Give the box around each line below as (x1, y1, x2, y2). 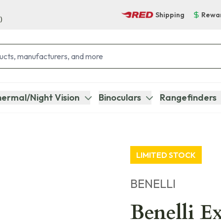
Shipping (155, 10, 184, 19)
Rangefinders (159, 92, 217, 103)
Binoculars (98, 92, 141, 103)
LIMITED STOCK (136, 150, 196, 160)
